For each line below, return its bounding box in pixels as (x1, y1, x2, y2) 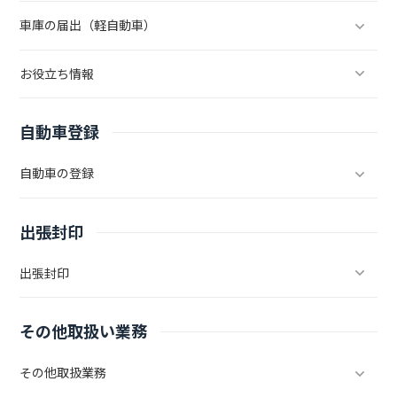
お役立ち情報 (19, 65, 95, 83)
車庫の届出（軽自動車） (19, 17, 157, 35)
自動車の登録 (19, 165, 95, 183)
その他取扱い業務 (19, 321, 148, 344)
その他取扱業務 (19, 364, 107, 383)
